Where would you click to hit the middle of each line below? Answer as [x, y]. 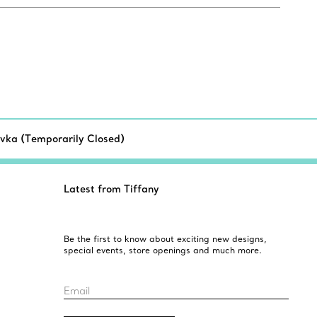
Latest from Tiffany [111, 189]
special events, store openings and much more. [162, 250]
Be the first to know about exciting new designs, [165, 239]
